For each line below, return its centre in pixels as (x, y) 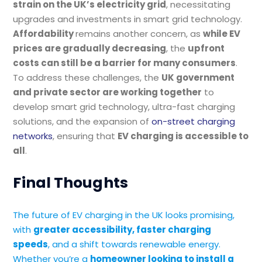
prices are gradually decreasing (90, 48)
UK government (198, 77)
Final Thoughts (70, 183)
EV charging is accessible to (183, 136)
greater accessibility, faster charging (123, 230)
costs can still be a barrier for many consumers (125, 63)
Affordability (44, 34)
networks (33, 136)
